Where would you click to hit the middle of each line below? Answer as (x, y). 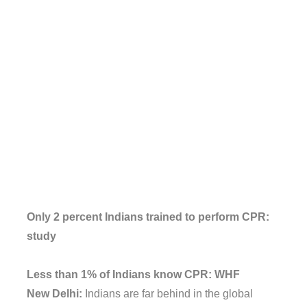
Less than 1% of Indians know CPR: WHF (133, 274)
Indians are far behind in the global (168, 294)
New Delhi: (54, 294)
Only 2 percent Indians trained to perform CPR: (148, 217)
